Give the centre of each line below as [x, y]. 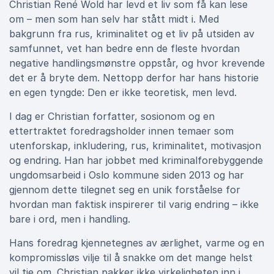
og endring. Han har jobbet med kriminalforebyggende [136, 160]
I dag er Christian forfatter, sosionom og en [112, 116]
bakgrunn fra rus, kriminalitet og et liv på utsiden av [132, 34]
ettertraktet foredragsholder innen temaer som [121, 131]
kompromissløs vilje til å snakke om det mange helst [131, 257]
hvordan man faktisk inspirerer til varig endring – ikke [134, 204]
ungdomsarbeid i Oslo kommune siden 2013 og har [127, 175]
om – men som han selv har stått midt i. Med [114, 19]
